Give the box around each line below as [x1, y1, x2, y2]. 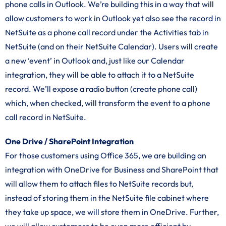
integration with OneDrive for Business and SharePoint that [5, 164, 218, 175]
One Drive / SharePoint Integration [5, 136, 134, 146]
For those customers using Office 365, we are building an [5, 150, 206, 160]
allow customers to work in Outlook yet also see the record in [5, 13, 221, 23]
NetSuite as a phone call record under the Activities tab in [5, 27, 209, 37]
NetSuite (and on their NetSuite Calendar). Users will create [5, 41, 218, 51]
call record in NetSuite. [5, 112, 86, 122]
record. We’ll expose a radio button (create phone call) [5, 84, 197, 94]
